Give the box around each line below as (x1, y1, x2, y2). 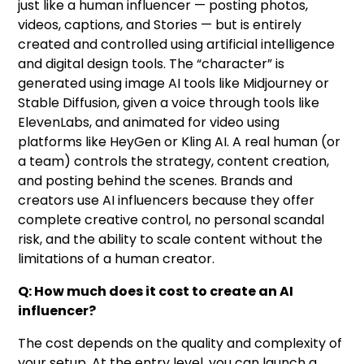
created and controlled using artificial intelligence (18, 34, 336, 54)
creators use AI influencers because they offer (18, 190, 315, 210)
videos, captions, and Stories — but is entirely (18, 15, 302, 34)
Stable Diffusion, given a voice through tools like (18, 93, 320, 112)
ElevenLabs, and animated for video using (18, 112, 280, 132)
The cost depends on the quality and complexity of (18, 333, 343, 353)
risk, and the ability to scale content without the (18, 229, 323, 249)
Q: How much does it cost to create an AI (18, 281, 294, 301)
